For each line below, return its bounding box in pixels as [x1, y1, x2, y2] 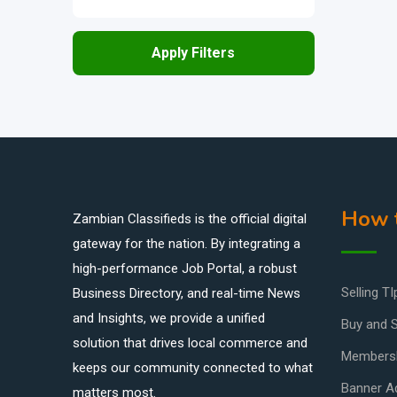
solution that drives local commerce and [73, 335, 307, 352]
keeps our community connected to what [73, 360, 313, 377]
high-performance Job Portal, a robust [73, 261, 297, 277]
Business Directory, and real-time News [73, 285, 300, 302]
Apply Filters [152, 44, 236, 62]
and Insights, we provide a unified [73, 310, 265, 327]
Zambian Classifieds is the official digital [73, 211, 307, 228]
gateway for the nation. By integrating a [73, 236, 300, 253]
